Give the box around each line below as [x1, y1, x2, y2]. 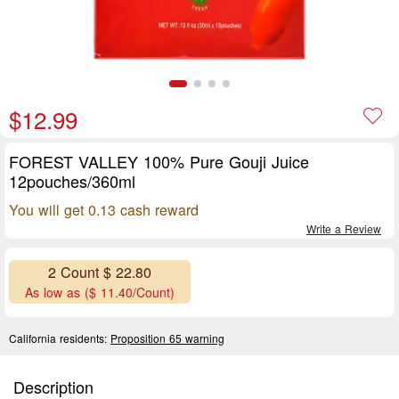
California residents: [9, 330, 110, 346]
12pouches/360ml [9, 169, 135, 192]
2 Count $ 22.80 [48, 262, 151, 283]
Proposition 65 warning [110, 330, 224, 346]
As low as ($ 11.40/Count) [25, 283, 175, 302]
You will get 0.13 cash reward [9, 199, 199, 220]
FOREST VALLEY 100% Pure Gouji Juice [9, 150, 309, 173]
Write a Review [306, 221, 381, 236]
